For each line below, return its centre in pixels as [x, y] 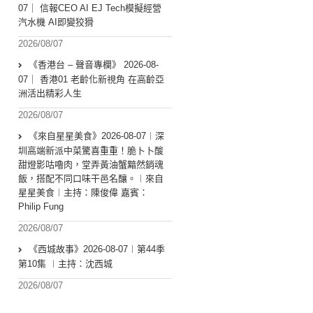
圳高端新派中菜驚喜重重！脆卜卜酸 [91, 151]
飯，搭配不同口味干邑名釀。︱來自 [91, 179]
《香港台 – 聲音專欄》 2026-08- [94, 65]
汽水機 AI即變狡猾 [56, 22]
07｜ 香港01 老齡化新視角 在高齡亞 [91, 80]
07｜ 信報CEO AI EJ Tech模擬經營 [90, 8]
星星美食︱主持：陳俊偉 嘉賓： [83, 193]
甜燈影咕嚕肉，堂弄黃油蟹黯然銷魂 [91, 165]
